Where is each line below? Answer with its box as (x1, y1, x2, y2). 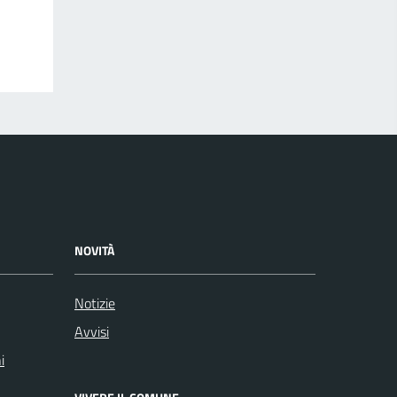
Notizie (74, 292, 115, 314)
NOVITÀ (74, 240, 114, 260)
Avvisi (74, 320, 109, 342)
